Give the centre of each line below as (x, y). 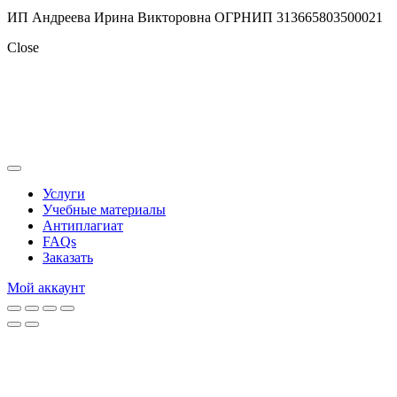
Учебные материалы (104, 210)
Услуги (64, 194)
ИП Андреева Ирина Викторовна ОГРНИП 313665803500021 (195, 18)
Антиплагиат (83, 226)
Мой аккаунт (46, 288)
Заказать (68, 258)
